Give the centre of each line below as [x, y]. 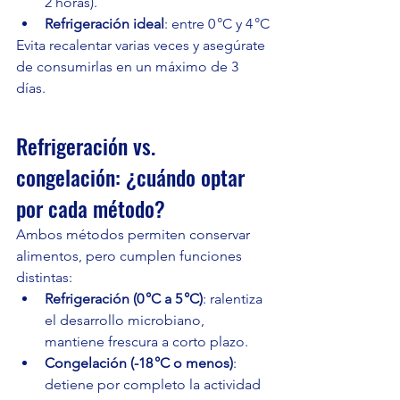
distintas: [44, 278]
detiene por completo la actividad [154, 385]
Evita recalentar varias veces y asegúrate [142, 46]
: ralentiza [234, 299]
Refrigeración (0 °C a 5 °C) [124, 299]
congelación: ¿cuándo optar [133, 177]
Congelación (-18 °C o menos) [139, 363]
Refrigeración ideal [104, 24]
